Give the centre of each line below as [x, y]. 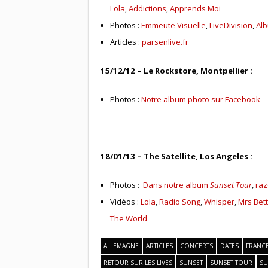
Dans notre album [177, 185]
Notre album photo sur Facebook [201, 99]
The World [129, 218]
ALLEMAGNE [121, 246]
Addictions [148, 9]
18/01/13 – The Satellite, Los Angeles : [176, 156]
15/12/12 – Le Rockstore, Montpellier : [176, 70]
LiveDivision [231, 25]
